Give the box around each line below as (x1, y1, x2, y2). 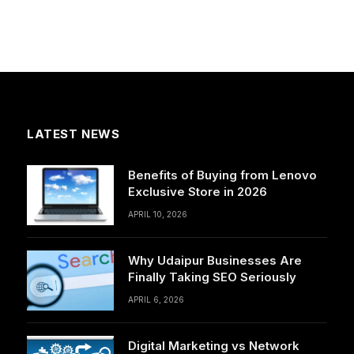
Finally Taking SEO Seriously (128, 269, 296, 285)
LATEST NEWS (27, 126, 120, 142)
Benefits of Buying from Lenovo (128, 168, 317, 183)
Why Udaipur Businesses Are (128, 253, 302, 269)
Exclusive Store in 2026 (128, 184, 267, 200)
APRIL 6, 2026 (128, 295, 184, 305)
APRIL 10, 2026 (128, 209, 187, 220)
